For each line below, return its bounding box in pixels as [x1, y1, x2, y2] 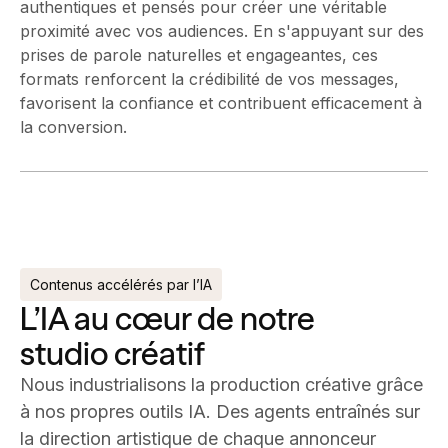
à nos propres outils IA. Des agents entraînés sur [20, 401, 420, 423]
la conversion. [20, 117, 127, 138]
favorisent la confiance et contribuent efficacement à [20, 93, 422, 114]
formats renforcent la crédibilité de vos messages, [20, 69, 399, 90]
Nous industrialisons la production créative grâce [20, 374, 423, 396]
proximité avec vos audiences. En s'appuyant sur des [20, 21, 424, 42]
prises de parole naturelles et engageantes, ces [20, 45, 378, 66]
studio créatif [20, 334, 205, 374]
